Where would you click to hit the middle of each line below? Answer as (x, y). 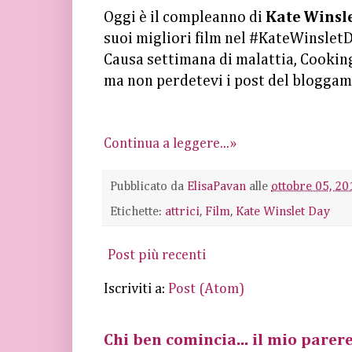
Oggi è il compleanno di (185, 17)
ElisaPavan (216, 187)
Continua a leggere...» (170, 143)
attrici (182, 211)
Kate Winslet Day (283, 211)
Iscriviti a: (136, 289)
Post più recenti (157, 255)
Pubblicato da (148, 187)
